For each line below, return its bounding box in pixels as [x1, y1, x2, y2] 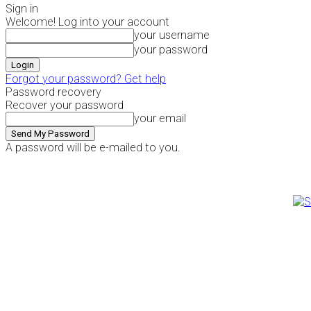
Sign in [6, 2, 38, 15]
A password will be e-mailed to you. [6, 141, 180, 154]
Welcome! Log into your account [6, 15, 169, 28]
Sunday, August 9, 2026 [6, 158, 89, 169]
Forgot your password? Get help [6, 72, 166, 85]
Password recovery [6, 85, 101, 99]
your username [134, 28, 210, 42]
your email [134, 112, 186, 125]
